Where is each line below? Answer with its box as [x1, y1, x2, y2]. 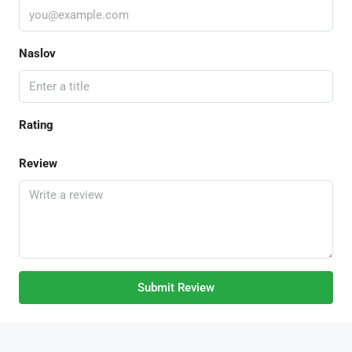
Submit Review [137, 280, 214, 295]
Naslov [19, 46, 56, 60]
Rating [19, 117, 53, 132]
